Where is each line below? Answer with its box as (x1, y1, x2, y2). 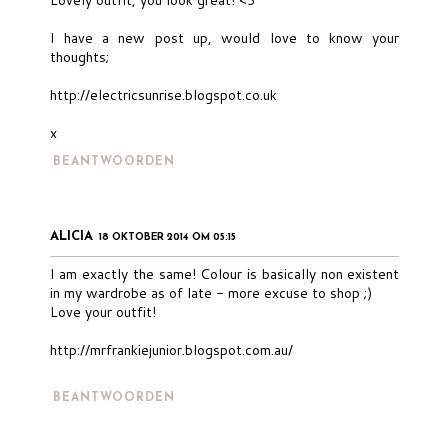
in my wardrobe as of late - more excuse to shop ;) (49, 283, 372, 304)
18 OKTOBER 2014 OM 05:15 (98, 232, 236, 244)
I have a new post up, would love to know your (49, 27, 400, 48)
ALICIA (49, 230, 93, 244)
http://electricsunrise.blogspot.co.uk (49, 84, 277, 105)
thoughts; (49, 46, 109, 67)
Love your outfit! (49, 302, 156, 323)
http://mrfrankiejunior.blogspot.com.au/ (49, 340, 293, 361)
